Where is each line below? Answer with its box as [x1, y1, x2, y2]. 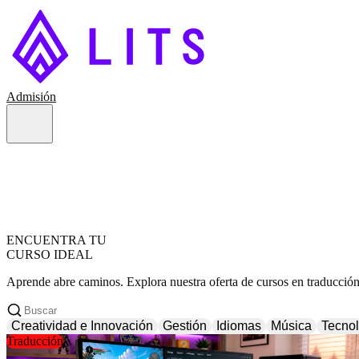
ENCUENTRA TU [6, 233, 107, 247]
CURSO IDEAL [6, 248, 93, 261]
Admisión [6, 90, 56, 103]
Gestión [163, 319, 207, 333]
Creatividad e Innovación [11, 319, 153, 333]
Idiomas [216, 319, 261, 333]
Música [271, 319, 312, 333]
